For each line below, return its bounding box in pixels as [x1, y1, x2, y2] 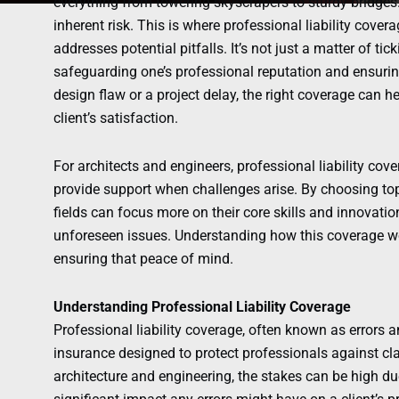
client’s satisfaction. [53, 110, 178, 127]
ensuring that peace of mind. [53, 250, 233, 268]
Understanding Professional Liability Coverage [53, 298, 351, 316]
